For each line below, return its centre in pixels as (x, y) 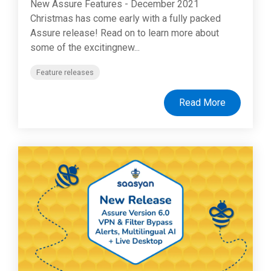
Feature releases (65, 72)
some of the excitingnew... (85, 47)
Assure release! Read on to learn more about (125, 33)
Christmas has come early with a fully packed (126, 18)
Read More (202, 102)
